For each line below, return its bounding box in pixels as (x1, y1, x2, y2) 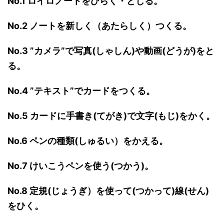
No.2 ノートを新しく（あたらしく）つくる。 (7, 20, 191, 31)
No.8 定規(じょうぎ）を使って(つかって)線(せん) (7, 185, 209, 196)
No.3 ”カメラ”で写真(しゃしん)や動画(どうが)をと (7, 45, 214, 56)
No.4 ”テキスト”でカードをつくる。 (7, 85, 155, 96)
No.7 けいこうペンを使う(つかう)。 (7, 160, 153, 171)
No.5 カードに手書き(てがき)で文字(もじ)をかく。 (7, 110, 215, 121)
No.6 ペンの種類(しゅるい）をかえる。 (7, 135, 168, 146)
